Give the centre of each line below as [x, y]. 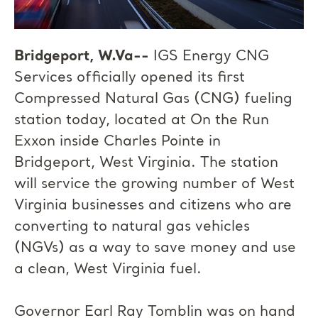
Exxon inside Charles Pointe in [117, 142]
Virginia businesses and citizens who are [153, 206]
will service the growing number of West [154, 185]
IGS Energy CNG [211, 57]
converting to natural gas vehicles [132, 227]
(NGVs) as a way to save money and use [155, 248]
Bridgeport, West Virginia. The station [146, 163]
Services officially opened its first [130, 78]
